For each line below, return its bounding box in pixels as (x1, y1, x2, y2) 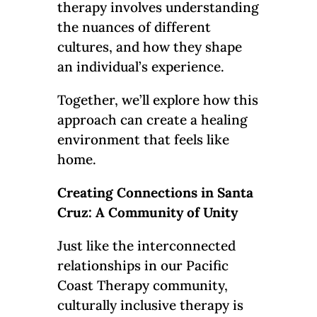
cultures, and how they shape (57, 38, 242, 56)
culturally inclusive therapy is (57, 296, 243, 314)
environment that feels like (57, 131, 229, 149)
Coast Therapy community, (57, 277, 228, 294)
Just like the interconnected (57, 237, 236, 255)
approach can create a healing (57, 111, 248, 129)
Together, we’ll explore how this (57, 91, 258, 109)
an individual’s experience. (57, 58, 224, 76)
